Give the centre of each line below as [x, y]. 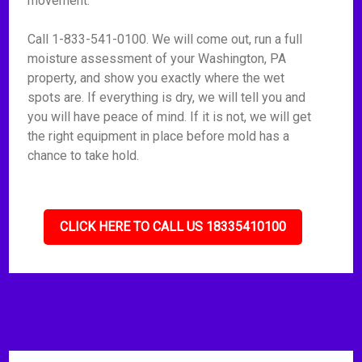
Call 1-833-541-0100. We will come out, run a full [165, 39]
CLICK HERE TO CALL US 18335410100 [173, 227]
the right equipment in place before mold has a [159, 136]
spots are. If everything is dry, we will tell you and [167, 97]
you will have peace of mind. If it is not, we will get [170, 117]
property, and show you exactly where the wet [156, 78]
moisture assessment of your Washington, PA [157, 59]
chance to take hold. [84, 156]
